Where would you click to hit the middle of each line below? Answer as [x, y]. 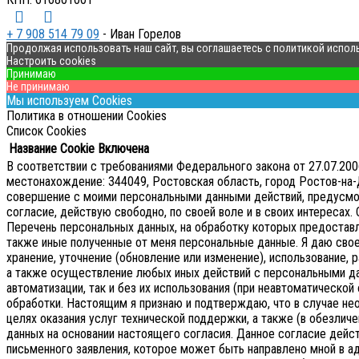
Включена [123, 149]
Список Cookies [46, 131]
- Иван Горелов [140, 34]
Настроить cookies [51, 61]
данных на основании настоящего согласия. [121, 334]
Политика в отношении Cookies [87, 116]
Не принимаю [38, 87]
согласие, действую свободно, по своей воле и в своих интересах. [181, 212]
